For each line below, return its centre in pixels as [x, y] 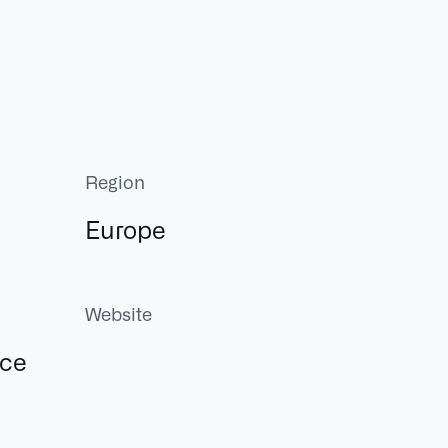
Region [115, 181]
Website [119, 313]
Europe [126, 228]
